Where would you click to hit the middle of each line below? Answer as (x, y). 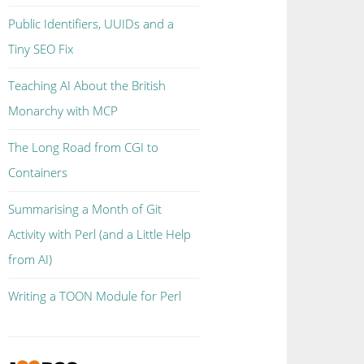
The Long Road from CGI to (84, 147)
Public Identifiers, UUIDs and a (91, 24)
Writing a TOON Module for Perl (95, 296)
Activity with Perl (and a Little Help (100, 234)
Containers (38, 172)
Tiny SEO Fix (41, 49)
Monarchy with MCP (63, 110)
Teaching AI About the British (87, 85)
